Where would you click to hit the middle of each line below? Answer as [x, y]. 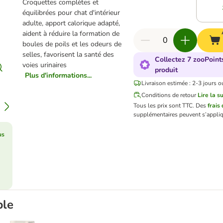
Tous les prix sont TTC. [164, 106]
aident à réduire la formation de [71, 34]
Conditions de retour [168, 95]
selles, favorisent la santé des [68, 55]
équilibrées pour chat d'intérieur [71, 13]
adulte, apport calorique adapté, [71, 23]
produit [166, 70]
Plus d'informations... [58, 75]
